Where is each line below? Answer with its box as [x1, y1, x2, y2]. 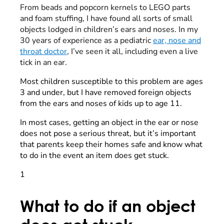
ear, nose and [153, 34, 201, 46]
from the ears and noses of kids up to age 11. [20, 97, 182, 109]
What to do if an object [20, 195, 195, 215]
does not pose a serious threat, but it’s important [20, 127, 196, 139]
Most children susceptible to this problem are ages [20, 75, 203, 87]
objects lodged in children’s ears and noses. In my [20, 23, 198, 35]
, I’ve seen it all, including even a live [67, 45, 198, 57]
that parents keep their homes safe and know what [20, 138, 202, 150]
